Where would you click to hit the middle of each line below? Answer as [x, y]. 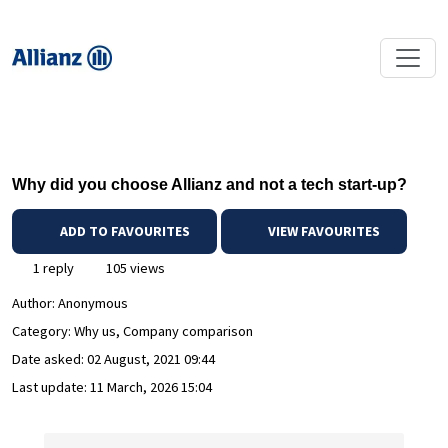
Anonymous [93, 303]
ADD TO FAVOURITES [124, 231]
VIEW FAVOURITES [322, 231]
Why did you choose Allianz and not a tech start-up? [209, 184]
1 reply [52, 268]
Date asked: [49, 359]
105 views [134, 268]
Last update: [51, 387]
